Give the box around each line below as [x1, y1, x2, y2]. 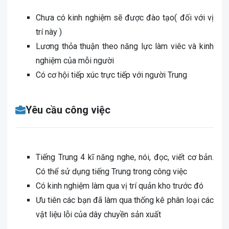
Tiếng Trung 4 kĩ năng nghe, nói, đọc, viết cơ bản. [36, 152, 214, 162]
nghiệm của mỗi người [36, 56, 114, 65]
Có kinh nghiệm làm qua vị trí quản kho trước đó [36, 181, 203, 191]
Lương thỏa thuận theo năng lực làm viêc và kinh [36, 41, 214, 51]
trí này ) [36, 27, 62, 37]
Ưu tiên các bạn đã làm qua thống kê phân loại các [36, 195, 214, 205]
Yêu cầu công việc [26, 104, 110, 116]
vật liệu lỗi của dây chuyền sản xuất [36, 210, 161, 219]
